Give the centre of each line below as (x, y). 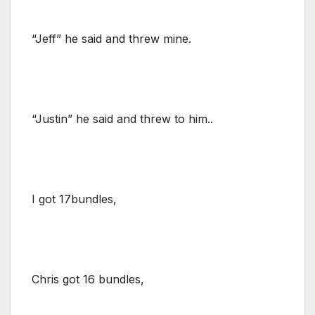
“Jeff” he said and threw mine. (111, 38)
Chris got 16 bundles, (88, 279)
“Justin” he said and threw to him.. (122, 118)
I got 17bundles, (74, 199)
